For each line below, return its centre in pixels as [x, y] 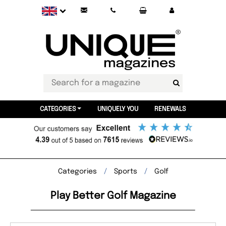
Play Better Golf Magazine [113, 196]
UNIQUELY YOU [118, 109]
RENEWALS [170, 109]
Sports [125, 172]
